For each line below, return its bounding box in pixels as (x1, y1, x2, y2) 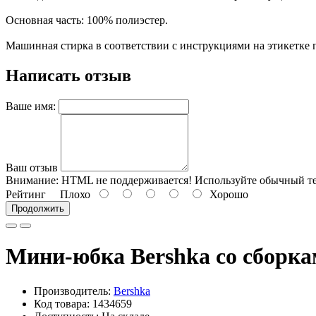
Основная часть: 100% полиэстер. (6, 14, 168, 27)
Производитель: (34, 284, 114, 297)
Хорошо (204, 188, 248, 201)
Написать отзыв (6, 66, 131, 85)
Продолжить (11, 203, 64, 214)
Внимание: (6, 174, 59, 187)
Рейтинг (6, 188, 46, 201)
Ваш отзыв (6, 162, 58, 174)
